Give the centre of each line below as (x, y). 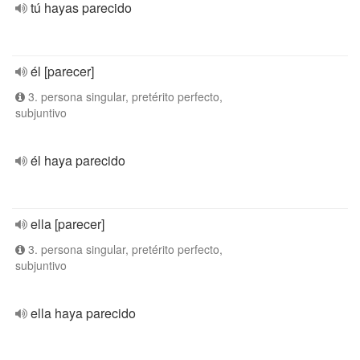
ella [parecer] (67, 224)
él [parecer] (62, 71)
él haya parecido (78, 160)
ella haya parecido (83, 313)
